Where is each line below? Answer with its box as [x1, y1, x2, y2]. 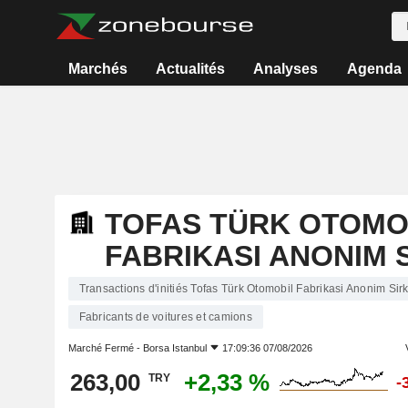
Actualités [156, 61, 226, 76]
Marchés [67, 61, 127, 76]
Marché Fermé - [67, 342, 143, 353]
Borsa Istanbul [142, 342, 207, 353]
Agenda [346, 61, 402, 76]
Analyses [253, 61, 319, 76]
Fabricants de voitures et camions [78, 311, 252, 323]
